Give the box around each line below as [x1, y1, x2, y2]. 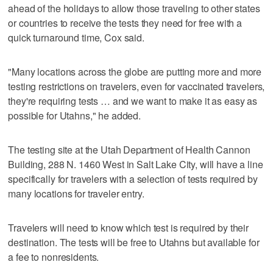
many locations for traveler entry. [8, 186, 144, 200]
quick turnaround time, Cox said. [8, 30, 144, 44]
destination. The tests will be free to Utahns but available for [8, 235, 260, 249]
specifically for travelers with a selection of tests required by [8, 171, 258, 186]
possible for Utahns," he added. [8, 108, 141, 122]
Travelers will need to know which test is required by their [8, 220, 249, 235]
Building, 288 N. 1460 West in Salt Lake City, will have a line [8, 157, 263, 171]
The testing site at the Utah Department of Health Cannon [8, 142, 250, 157]
